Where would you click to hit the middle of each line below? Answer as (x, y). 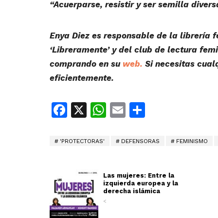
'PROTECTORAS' (82, 141)
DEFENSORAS (140, 141)
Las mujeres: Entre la (139, 176)
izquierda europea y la (141, 183)
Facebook (103, 110)
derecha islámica (132, 191)
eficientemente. (82, 78)
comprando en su (85, 64)
